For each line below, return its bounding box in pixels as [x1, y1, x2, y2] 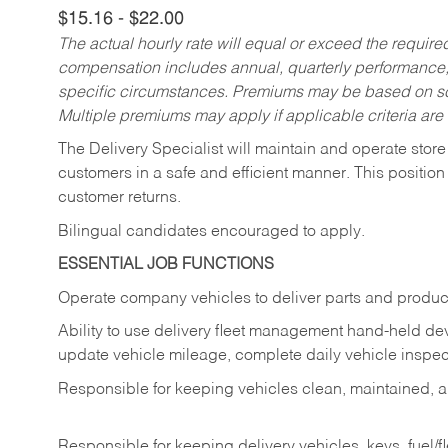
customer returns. [58, 190, 181, 207]
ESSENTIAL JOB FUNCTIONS [58, 257, 274, 274]
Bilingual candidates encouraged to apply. [58, 223, 365, 240]
